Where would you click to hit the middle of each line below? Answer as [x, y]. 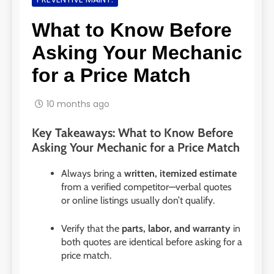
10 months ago [78, 104]
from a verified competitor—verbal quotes [146, 187]
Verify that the [91, 229]
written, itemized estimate [180, 174]
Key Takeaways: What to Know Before [132, 133]
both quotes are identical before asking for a [152, 242]
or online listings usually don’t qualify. [138, 201]
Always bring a [93, 174]
